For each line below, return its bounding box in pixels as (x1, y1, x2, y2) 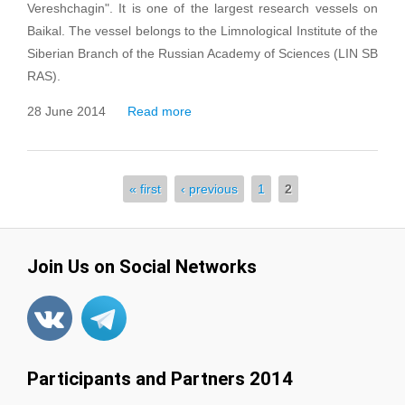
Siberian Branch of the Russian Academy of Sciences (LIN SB (27, 46, 378, 61)
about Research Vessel (192, 104, 324, 118)
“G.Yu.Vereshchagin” (192, 127, 310, 141)
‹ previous (180, 182, 238, 196)
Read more (127, 104, 192, 118)
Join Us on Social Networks (27, 256, 257, 278)
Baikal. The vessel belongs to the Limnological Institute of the (27, 24, 378, 38)
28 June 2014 (27, 104, 106, 118)
